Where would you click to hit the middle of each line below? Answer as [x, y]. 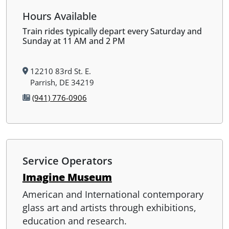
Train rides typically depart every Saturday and [112, 31]
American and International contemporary [113, 194]
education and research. [74, 221]
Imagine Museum [67, 177]
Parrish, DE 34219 [62, 82]
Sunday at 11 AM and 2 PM [74, 41]
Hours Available [59, 16]
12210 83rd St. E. [60, 71]
